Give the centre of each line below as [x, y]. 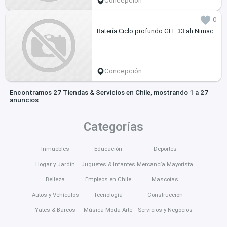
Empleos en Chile [108, 180]
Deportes [165, 149]
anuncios [24, 100]
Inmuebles [55, 149]
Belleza [55, 180]
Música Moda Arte [108, 210]
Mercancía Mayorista [165, 164]
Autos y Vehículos [55, 195]
